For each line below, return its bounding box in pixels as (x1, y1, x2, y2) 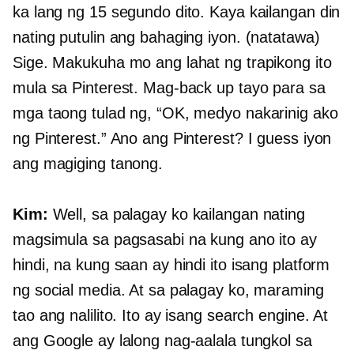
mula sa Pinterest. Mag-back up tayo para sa (13, 79, 326, 97)
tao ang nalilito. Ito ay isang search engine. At (13, 307, 329, 325)
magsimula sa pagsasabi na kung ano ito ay (13, 231, 317, 249)
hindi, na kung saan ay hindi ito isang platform (13, 256, 330, 274)
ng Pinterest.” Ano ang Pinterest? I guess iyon (13, 130, 332, 148)
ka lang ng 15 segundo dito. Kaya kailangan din (13, 3, 341, 21)
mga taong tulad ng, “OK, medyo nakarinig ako (13, 104, 338, 122)
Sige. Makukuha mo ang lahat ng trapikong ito (13, 54, 332, 72)
